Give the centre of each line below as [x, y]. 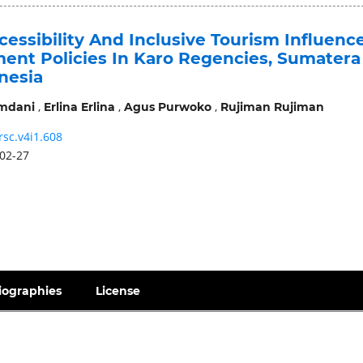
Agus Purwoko [167, 107]
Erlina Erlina [79, 107]
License [118, 290]
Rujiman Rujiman [272, 107]
